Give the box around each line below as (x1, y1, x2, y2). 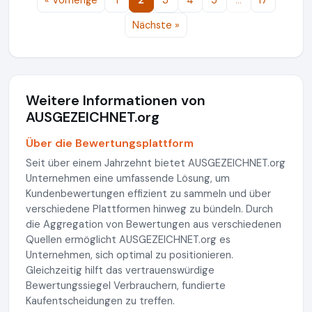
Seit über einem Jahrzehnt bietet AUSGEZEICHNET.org (26, 156, 286, 170)
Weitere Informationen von (26, 91, 205, 109)
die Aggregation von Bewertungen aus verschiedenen (26, 217, 281, 231)
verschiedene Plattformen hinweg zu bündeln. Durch (26, 202, 273, 216)
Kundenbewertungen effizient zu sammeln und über (26, 187, 271, 201)
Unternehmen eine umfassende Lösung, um (26, 171, 230, 185)
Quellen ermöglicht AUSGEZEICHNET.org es (26, 233, 231, 247)
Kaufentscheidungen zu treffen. (26, 294, 175, 308)
